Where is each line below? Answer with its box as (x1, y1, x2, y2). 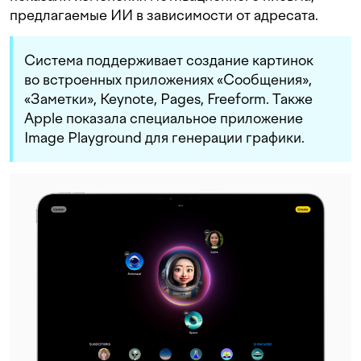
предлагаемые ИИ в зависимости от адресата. (10, 6, 318, 23)
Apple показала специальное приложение (24, 109, 303, 127)
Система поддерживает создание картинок (24, 51, 313, 68)
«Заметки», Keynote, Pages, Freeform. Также (24, 89, 313, 107)
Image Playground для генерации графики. (24, 128, 305, 146)
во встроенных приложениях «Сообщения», (24, 70, 312, 88)
